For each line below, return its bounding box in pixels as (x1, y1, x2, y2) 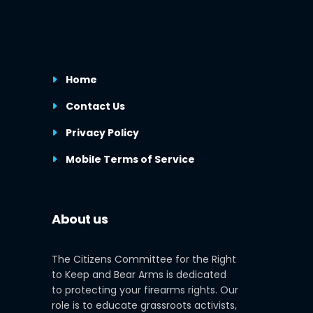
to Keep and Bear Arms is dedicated (52, 267, 226, 282)
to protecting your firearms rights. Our (52, 282, 238, 297)
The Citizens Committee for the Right (52, 252, 236, 266)
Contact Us (66, 99, 125, 113)
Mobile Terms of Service (66, 152, 195, 166)
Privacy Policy (66, 125, 139, 140)
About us (52, 210, 108, 228)
